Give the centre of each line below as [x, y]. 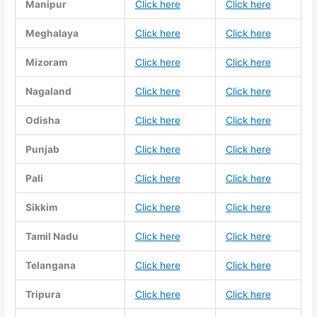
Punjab [42, 149]
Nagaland [48, 91]
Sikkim [41, 207]
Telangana [50, 265]
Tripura [43, 294]
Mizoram [46, 62]
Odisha [42, 120]
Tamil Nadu [52, 236]
